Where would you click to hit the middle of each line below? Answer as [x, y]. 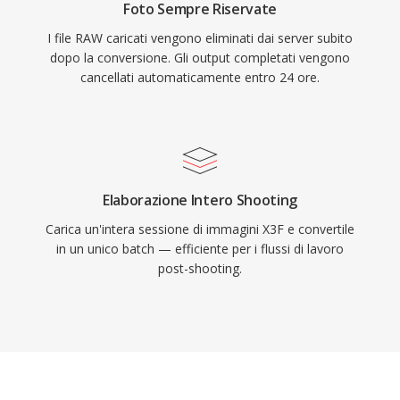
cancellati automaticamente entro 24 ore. [200, 77]
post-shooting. [200, 268]
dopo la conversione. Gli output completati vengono [200, 58]
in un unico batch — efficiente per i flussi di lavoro [200, 249]
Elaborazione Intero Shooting [200, 200]
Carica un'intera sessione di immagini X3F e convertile [200, 229]
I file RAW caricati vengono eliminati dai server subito [200, 38]
